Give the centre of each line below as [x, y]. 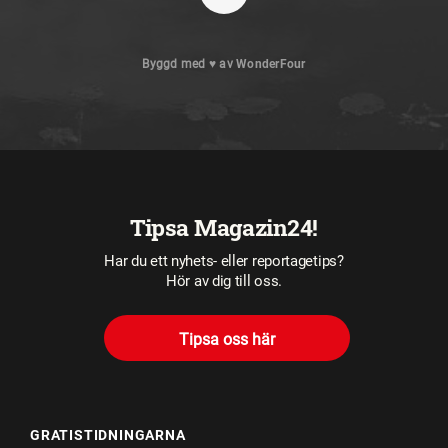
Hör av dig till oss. [224, 281]
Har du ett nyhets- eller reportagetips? [224, 261]
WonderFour [271, 64]
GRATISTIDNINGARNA [108, 435]
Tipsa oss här [227, 340]
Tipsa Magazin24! [224, 227]
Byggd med [175, 64]
